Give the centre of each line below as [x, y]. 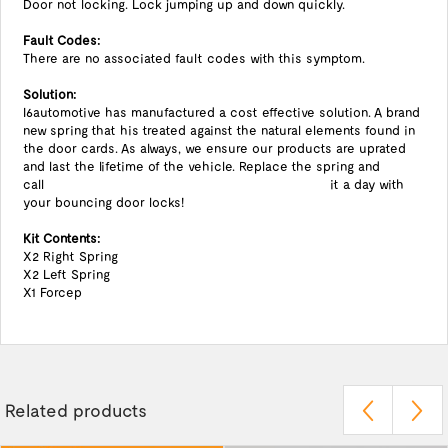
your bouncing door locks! [103, 202]
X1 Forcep [52, 292]
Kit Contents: [61, 238]
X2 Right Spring [70, 256]
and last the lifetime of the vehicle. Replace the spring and [201, 166]
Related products [76, 410]
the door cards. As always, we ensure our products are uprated [214, 148]
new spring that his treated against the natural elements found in [218, 130]
